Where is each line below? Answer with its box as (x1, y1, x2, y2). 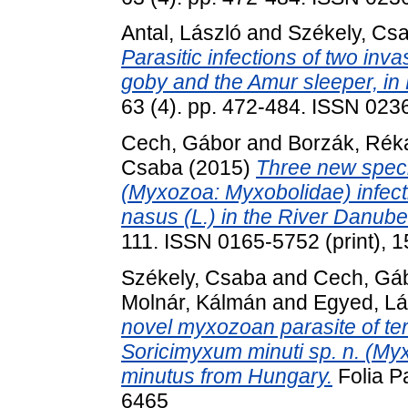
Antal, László (121, 21, 241, 46)
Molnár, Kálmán (121, 291, 267, 315)
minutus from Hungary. (121, 364, 332, 389)
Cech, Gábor (121, 131, 241, 156)
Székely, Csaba (121, 266, 267, 291)
